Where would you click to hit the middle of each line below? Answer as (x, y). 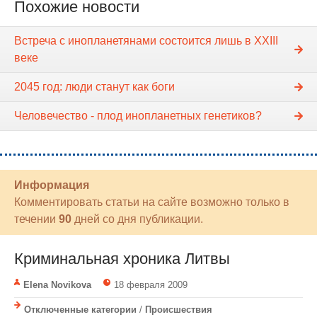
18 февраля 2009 (150, 284)
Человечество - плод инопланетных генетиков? (138, 115)
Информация (52, 185)
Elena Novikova (57, 284)
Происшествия (179, 309)
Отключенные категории (80, 309)
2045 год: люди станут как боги (94, 86)
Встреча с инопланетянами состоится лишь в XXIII (146, 40)
